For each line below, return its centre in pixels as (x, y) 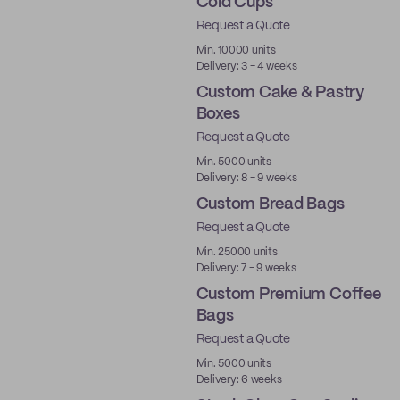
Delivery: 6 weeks (239, 380)
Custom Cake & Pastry (280, 93)
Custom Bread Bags (270, 204)
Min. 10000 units (236, 50)
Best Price (141, 349)
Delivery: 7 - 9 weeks (246, 268)
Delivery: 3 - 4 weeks (246, 67)
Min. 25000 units (237, 252)
